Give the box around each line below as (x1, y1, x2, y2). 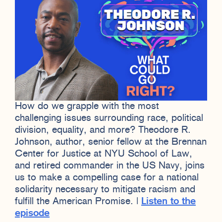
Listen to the (141, 196, 196, 207)
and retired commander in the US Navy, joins (15, 161, 205, 171)
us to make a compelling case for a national (15, 172, 199, 183)
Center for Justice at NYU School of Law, (15, 149, 192, 159)
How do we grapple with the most (15, 101, 159, 111)
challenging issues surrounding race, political (15, 113, 203, 123)
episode (15, 208, 50, 219)
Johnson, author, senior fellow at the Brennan (15, 137, 207, 147)
